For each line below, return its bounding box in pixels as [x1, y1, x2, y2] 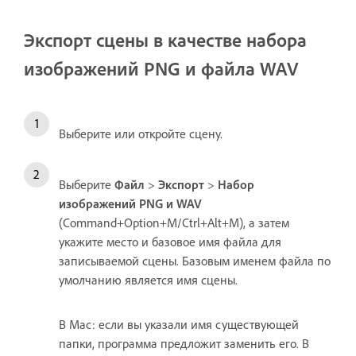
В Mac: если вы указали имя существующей [59, 316, 299, 333]
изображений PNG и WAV [59, 195, 202, 212]
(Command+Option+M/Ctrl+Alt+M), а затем [59, 215, 289, 231]
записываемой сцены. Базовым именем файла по [59, 253, 331, 269]
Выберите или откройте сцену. [59, 126, 222, 142]
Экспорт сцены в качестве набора [24, 28, 307, 52]
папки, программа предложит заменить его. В [59, 335, 309, 352]
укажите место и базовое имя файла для [59, 234, 281, 250]
